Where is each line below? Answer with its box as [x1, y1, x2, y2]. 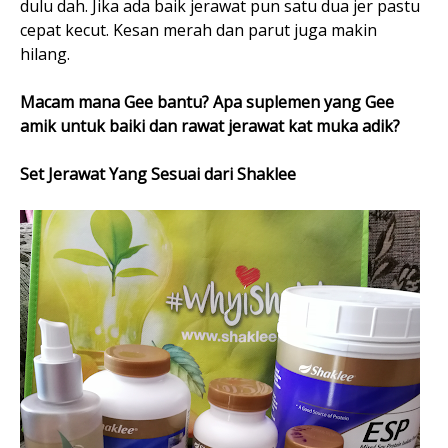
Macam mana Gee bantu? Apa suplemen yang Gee [20, 91, 394, 114]
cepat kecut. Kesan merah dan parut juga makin [20, 19, 377, 42]
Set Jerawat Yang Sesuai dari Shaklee [20, 163, 296, 186]
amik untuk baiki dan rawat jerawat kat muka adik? [20, 115, 400, 138]
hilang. [20, 43, 70, 66]
